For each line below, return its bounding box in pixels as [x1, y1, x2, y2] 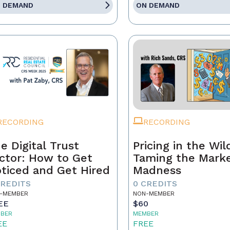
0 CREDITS [133, 179, 178, 188]
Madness [133, 164, 182, 177]
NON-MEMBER [133, 190, 175, 197]
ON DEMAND [136, 1, 180, 9]
